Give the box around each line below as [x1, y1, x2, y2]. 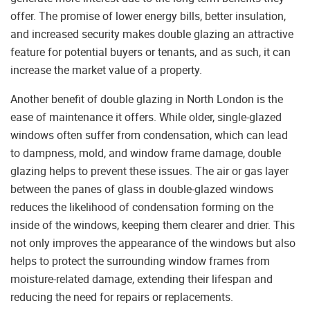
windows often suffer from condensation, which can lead [10, 127, 288, 143]
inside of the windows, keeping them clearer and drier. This [10, 217, 295, 233]
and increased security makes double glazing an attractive [10, 26, 293, 42]
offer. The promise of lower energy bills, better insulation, [10, 8, 286, 24]
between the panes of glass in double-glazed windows [10, 181, 273, 197]
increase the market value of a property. [10, 62, 202, 78]
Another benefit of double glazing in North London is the [10, 91, 283, 107]
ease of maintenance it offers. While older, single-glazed [10, 109, 282, 125]
